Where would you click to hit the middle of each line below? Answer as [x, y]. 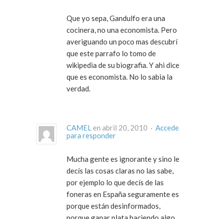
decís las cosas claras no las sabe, [120, 171]
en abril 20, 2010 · [152, 128]
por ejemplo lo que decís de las [115, 183]
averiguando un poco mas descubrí [122, 42]
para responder [91, 136]
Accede [167, 128]
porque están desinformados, [113, 206]
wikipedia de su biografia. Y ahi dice [123, 65]
